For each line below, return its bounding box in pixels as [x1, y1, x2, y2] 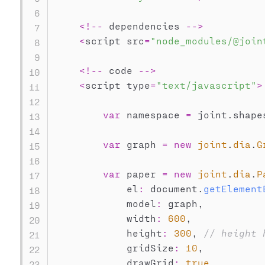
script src [85, 35, 144, 46]
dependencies [102, 20, 186, 31]
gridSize [55, 242, 174, 253]
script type [85, 79, 150, 91]
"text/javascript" [156, 79, 257, 91]
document [144, 183, 198, 194]
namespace [120, 109, 186, 120]
